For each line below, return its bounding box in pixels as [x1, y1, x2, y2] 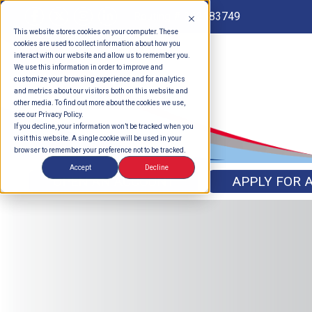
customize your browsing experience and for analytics [14, 75, 185, 83]
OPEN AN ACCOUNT [53, 173, 175, 190]
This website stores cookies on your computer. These [14, 28, 178, 36]
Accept [69, 164, 91, 171]
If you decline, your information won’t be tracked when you [14, 123, 194, 130]
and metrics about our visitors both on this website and [14, 87, 188, 95]
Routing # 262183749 [134, 9, 240, 23]
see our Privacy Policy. [14, 111, 84, 118]
